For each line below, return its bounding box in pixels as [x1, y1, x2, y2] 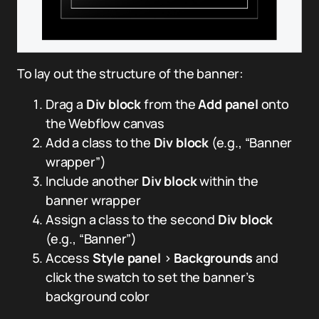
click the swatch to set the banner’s [46, 268, 255, 286]
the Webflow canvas [46, 115, 164, 132]
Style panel [92, 249, 161, 267]
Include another [46, 172, 142, 190]
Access [46, 249, 93, 267]
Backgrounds [174, 249, 253, 267]
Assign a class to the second [46, 211, 218, 229]
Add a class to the [46, 134, 154, 152]
